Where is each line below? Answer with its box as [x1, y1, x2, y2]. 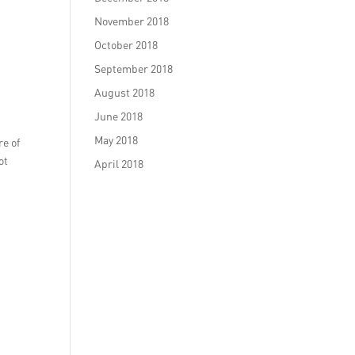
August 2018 [94, 86, 155, 99]
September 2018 [94, 62, 174, 75]
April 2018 [94, 157, 144, 170]
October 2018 [94, 38, 158, 52]
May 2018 [94, 133, 139, 147]
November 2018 [94, 14, 170, 28]
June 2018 [94, 109, 143, 123]
